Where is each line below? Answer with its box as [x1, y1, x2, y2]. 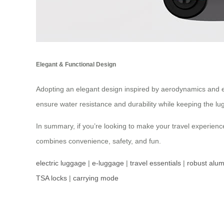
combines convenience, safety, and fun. [36, 137, 161, 145]
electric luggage [36, 159, 86, 167]
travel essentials [130, 159, 181, 167]
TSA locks [36, 174, 67, 182]
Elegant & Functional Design [36, 60, 116, 67]
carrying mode [73, 174, 118, 182]
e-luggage [92, 159, 124, 167]
